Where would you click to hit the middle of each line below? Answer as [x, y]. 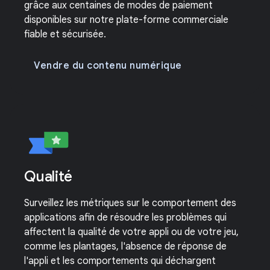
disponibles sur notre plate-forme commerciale [126, 20]
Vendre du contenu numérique [108, 66]
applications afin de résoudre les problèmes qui [125, 218]
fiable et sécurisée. [65, 34]
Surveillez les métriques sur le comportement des [130, 203]
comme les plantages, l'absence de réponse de [125, 246]
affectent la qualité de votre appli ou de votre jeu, [131, 232]
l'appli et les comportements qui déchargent [120, 261]
